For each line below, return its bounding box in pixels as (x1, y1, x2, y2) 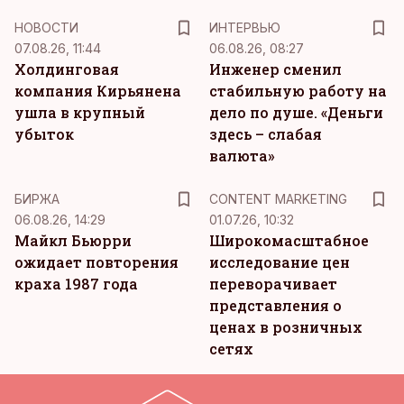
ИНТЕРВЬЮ (209, 20, 280, 35)
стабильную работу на (209, 81, 387, 100)
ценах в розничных (209, 317, 363, 336)
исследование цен (209, 252, 350, 271)
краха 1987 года (14, 274, 138, 293)
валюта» (209, 146, 274, 165)
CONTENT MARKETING (209, 191, 347, 207)
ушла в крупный (14, 103, 145, 122)
